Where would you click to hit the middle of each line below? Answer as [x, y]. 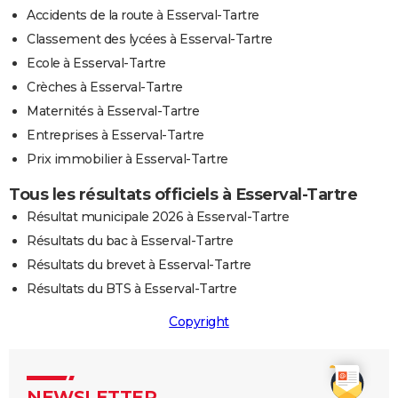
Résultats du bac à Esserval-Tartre [130, 240]
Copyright [199, 321]
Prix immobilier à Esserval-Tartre [127, 159]
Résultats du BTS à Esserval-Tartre [131, 288]
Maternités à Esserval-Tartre [113, 111]
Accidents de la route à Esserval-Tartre [143, 15]
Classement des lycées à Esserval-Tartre [150, 39]
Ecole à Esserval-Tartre [96, 63]
